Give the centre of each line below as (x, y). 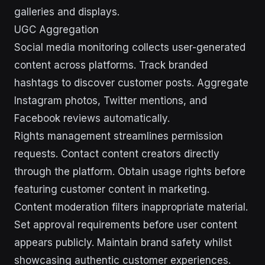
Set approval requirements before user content (126, 225)
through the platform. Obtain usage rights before (130, 172)
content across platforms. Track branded (111, 65)
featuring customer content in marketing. (112, 189)
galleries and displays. (67, 12)
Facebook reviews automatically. (92, 118)
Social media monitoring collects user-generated (130, 47)
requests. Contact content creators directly (117, 154)
